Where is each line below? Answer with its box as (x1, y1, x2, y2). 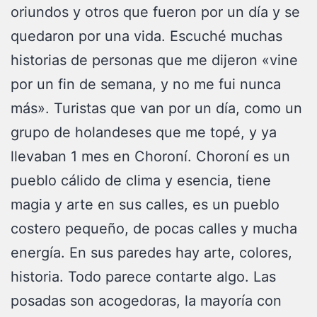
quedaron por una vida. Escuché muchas (11, 28, 282, 45)
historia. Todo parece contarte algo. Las (11, 268, 276, 285)
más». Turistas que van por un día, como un (11, 100, 302, 117)
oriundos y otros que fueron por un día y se (11, 4, 300, 21)
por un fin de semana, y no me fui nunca (11, 76, 281, 93)
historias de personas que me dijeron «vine (11, 52, 298, 69)
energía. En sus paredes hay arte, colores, (11, 244, 292, 261)
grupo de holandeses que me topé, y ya (11, 124, 277, 141)
